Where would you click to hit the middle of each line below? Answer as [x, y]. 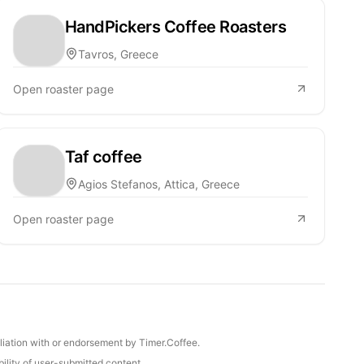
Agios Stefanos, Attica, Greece [158, 184]
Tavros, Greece [118, 54]
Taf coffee [103, 156]
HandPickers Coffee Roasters [175, 26]
